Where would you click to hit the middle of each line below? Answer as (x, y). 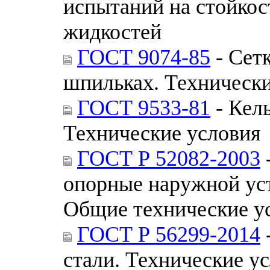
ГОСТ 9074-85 (144, 57)
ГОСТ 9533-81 (144, 108)
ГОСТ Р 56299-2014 (169, 234)
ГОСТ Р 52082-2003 (169, 158)
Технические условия (162, 133)
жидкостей (112, 32)
